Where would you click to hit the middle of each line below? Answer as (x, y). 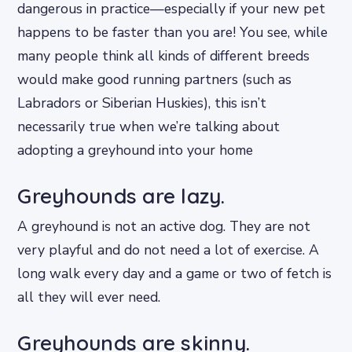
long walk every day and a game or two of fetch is (175, 273)
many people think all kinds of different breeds (164, 55)
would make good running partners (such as (155, 79)
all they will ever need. (89, 297)
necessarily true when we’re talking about (149, 126)
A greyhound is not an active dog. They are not (164, 226)
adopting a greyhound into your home (136, 150)
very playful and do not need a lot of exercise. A (169, 249)
